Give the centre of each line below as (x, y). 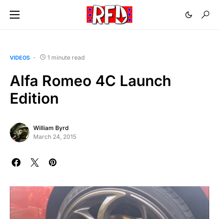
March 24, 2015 (55, 137)
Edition (34, 98)
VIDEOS (20, 58)
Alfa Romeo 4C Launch (90, 81)
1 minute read (66, 57)
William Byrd (51, 128)
